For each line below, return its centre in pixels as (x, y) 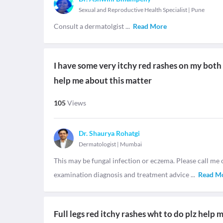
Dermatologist (97, 144)
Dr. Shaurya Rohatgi (109, 133)
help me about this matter (103, 80)
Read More (150, 26)
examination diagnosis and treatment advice (122, 174)
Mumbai (131, 144)
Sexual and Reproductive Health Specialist (133, 10)
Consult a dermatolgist (90, 26)
